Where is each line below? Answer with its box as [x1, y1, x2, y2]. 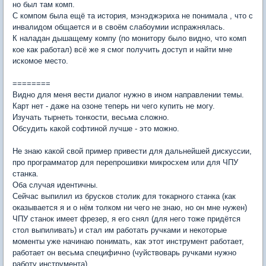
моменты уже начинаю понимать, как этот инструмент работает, [12, 237, 244, 246]
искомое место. [12, 56, 68, 65]
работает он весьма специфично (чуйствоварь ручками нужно [12, 248, 236, 257]
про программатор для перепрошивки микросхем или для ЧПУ [12, 158, 238, 167]
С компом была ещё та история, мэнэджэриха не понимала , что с [12, 11, 253, 20]
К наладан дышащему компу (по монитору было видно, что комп [12, 34, 246, 43]
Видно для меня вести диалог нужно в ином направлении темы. [12, 90, 244, 99]
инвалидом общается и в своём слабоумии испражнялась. [12, 23, 225, 31]
